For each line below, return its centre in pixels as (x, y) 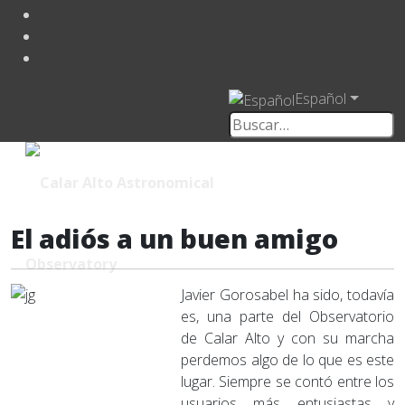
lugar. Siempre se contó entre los (287, 381)
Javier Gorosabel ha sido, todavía (287, 294)
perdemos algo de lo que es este (287, 359)
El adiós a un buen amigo (174, 238)
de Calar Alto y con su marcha (287, 338)
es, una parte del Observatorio (287, 316)
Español (320, 98)
